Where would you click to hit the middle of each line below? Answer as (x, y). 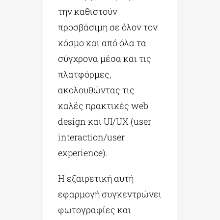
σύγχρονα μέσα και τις (105, 58)
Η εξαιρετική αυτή (96, 178)
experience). (83, 152)
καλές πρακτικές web (103, 105)
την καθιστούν (88, 11)
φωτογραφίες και (95, 209)
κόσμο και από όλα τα (102, 42)
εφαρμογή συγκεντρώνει (110, 194)
